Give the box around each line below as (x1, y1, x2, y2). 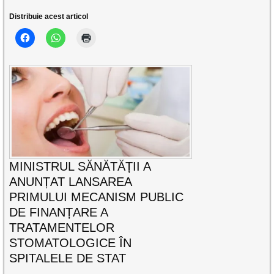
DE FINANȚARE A (9, 205, 108, 219)
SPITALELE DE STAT (9, 251, 127, 265)
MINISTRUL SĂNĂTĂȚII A (9, 159, 151, 173)
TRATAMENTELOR (9, 220, 115, 234)
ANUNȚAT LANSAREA (9, 174, 132, 188)
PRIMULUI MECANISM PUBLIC (9, 190, 184, 204)
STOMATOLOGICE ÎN (9, 235, 132, 250)
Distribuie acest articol (9, 12, 89, 21)
